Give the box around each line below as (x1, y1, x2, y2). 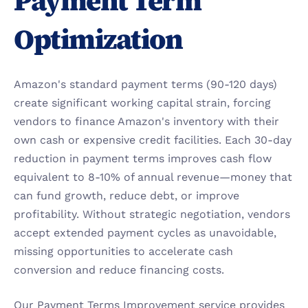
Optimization (14, 21, 182, 58)
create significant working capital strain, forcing (14, 96, 271, 109)
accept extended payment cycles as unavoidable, (14, 226, 276, 239)
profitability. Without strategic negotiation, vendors (14, 208, 290, 221)
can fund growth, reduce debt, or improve (14, 189, 239, 202)
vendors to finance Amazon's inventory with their (14, 115, 279, 128)
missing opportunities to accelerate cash (14, 245, 233, 258)
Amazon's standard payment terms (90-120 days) (14, 78, 277, 91)
